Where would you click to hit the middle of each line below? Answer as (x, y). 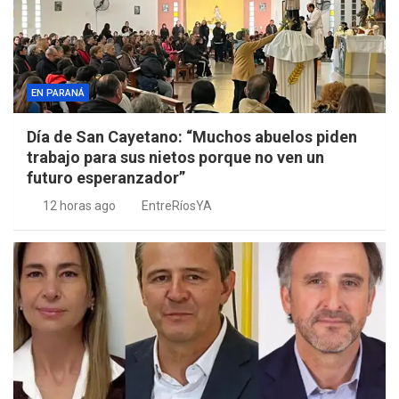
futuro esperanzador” (106, 178)
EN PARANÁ (58, 94)
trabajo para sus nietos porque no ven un (175, 158)
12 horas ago (79, 206)
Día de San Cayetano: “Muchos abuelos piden (192, 137)
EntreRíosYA (177, 206)
